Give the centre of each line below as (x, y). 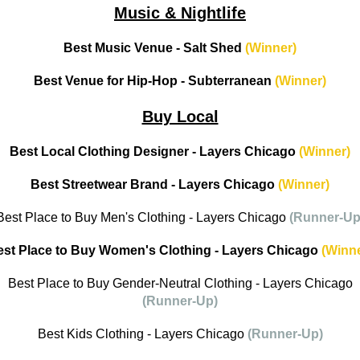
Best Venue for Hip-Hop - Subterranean (153, 81)
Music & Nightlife (180, 13)
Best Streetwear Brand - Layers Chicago (154, 185)
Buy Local (180, 117)
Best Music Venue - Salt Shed (153, 48)
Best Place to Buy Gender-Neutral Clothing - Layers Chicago (180, 284)
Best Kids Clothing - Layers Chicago (141, 334)
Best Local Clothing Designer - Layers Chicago (154, 152)
